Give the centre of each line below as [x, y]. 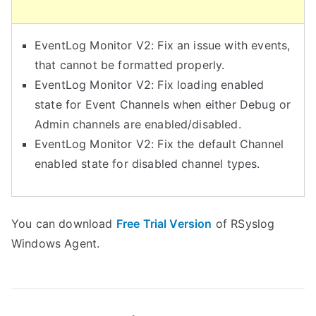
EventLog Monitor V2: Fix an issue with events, [163, 45]
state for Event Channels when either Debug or [163, 104]
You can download [64, 224]
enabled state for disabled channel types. [147, 164]
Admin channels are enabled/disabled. [138, 124]
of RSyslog [243, 224]
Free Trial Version [164, 224]
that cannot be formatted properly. [130, 65]
